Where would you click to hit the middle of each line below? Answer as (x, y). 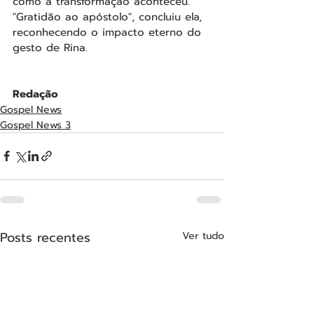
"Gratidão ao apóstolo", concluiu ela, (109, 16)
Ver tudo (203, 235)
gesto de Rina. (50, 47)
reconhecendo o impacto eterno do (109, 32)
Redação (35, 94)
